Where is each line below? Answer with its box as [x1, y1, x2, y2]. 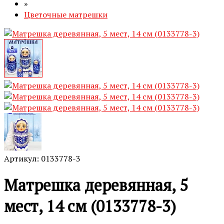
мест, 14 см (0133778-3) [4, 195, 176, 217]
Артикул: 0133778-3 [4, 153, 80, 164]
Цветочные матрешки [24, 9, 107, 20]
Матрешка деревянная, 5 [4, 174, 188, 196]
